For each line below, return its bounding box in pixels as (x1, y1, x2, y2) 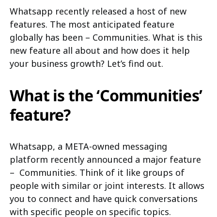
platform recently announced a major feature (10, 154, 201, 165)
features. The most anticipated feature (10, 18, 174, 30)
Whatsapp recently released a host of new (10, 5, 186, 17)
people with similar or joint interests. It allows (10, 180, 204, 191)
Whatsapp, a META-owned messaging (10, 140, 167, 152)
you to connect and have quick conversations (10, 193, 198, 204)
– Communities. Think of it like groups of (10, 167, 185, 178)
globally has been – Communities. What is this (10, 31, 202, 43)
